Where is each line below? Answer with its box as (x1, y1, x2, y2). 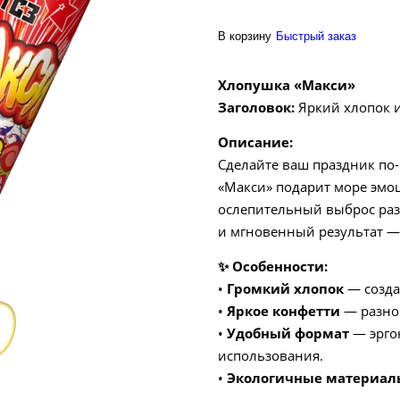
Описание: (218, 133, 293, 152)
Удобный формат (227, 324, 349, 343)
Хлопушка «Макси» (218, 76, 355, 95)
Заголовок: (218, 98, 295, 117)
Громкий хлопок (227, 279, 344, 298)
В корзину (218, 29, 271, 44)
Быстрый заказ (276, 29, 356, 44)
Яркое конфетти (227, 302, 340, 321)
